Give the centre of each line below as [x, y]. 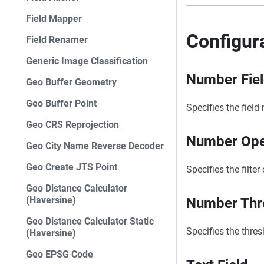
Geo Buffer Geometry [71, 82]
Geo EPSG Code [60, 254]
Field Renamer [57, 40]
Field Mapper [54, 19]
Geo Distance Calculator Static [90, 221]
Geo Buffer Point [61, 103]
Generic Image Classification [87, 61]
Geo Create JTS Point [72, 167]
